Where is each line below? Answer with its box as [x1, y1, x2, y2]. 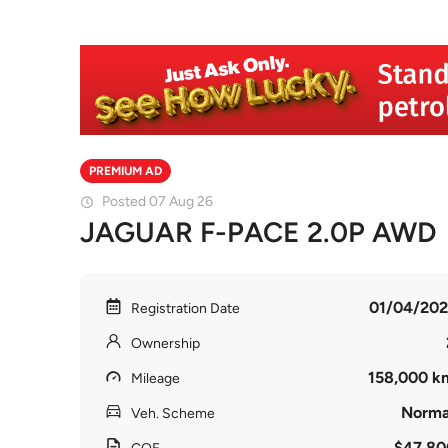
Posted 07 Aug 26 [102, 193, 213, 210]
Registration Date [131, 300, 240, 317]
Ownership [131, 335, 200, 352]
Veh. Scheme [131, 405, 215, 422]
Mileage [131, 370, 180, 387]
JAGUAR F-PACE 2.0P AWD [80, 215, 436, 249]
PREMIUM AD [89, 164, 162, 178]
